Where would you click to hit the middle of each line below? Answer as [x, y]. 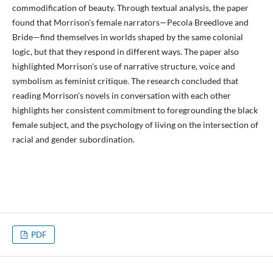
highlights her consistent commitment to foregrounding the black [135, 110]
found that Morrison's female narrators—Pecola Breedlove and [130, 22]
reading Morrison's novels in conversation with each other [121, 95]
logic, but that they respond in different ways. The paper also [125, 51]
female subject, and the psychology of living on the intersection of [135, 125]
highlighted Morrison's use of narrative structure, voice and [123, 66]
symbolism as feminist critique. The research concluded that [125, 81]
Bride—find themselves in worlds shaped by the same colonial [127, 37]
